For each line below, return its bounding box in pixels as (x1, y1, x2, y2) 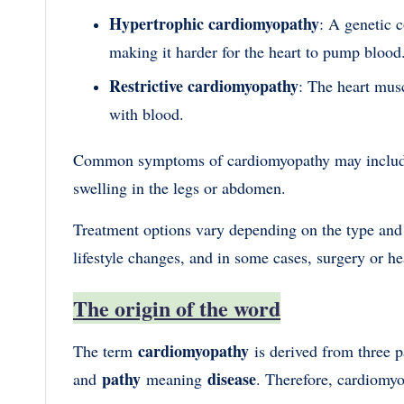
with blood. (109, 102, 184, 124)
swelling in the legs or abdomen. (73, 176, 291, 198)
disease (207, 366, 256, 390)
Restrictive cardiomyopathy (109, 73, 298, 97)
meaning (146, 367, 202, 390)
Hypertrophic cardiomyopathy (109, 12, 319, 36)
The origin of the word (73, 291, 280, 324)
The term (73, 339, 133, 362)
